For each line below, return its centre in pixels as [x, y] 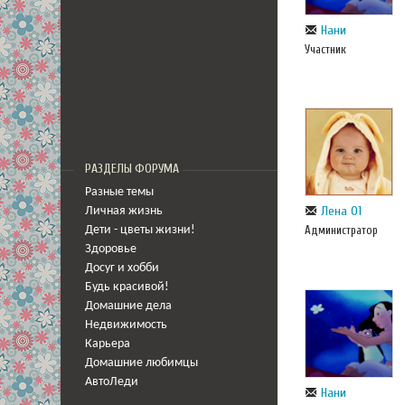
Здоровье [111, 249]
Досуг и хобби [122, 268]
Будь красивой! [127, 287]
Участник [325, 49]
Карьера [108, 344]
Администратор [341, 231]
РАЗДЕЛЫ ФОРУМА [132, 169]
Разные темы [119, 192]
